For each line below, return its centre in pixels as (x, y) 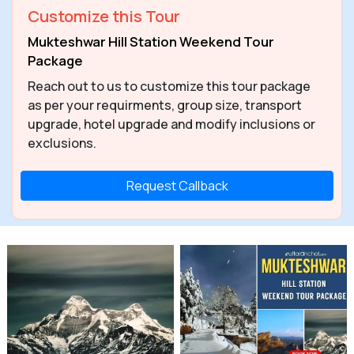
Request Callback (177, 185)
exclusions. (62, 143)
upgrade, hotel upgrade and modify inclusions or (171, 124)
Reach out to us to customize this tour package (169, 86)
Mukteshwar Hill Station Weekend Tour (151, 41)
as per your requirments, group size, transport (165, 105)
